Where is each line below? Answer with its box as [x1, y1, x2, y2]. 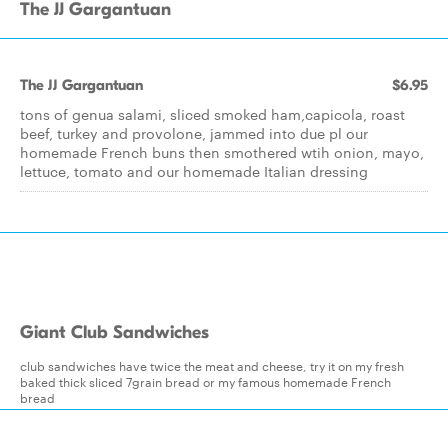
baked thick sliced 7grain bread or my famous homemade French [20, 372, 391, 390]
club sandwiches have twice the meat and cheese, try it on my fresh [20, 356, 404, 374]
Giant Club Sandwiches [20, 322, 209, 343]
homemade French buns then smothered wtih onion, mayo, [20, 142, 424, 162]
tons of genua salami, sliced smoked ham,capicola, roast [20, 104, 405, 124]
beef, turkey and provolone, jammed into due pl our [20, 123, 368, 143]
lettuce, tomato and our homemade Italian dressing [20, 161, 368, 181]
